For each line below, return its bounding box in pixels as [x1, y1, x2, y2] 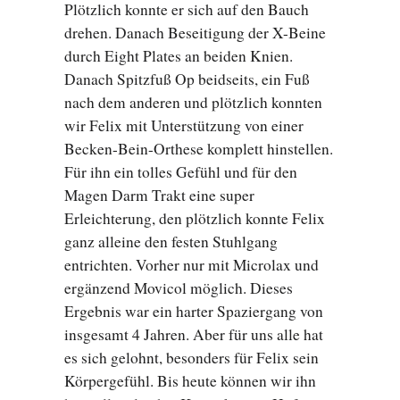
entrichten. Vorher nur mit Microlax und [64, 254, 319, 276]
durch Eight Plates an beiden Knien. [64, 46, 293, 67]
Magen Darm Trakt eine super [64, 185, 254, 206]
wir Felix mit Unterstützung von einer [64, 115, 304, 137]
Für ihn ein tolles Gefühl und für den [64, 162, 297, 183]
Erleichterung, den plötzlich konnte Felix [64, 208, 325, 229]
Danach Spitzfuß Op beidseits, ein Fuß [64, 69, 310, 90]
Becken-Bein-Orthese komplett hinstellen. [64, 138, 333, 160]
